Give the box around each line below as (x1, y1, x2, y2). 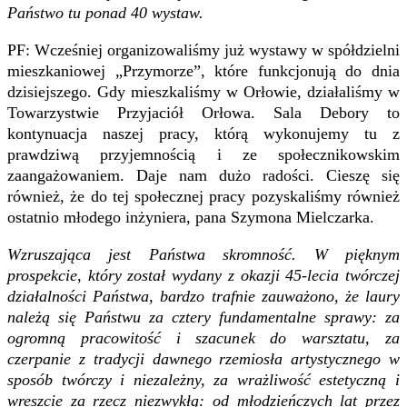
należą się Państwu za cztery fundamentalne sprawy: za (7, 307, 400, 326)
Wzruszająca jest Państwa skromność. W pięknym (7, 244, 400, 263)
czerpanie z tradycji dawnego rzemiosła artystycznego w (7, 349, 400, 368)
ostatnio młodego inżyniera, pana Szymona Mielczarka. (7, 207, 374, 226)
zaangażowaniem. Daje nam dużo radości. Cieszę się (7, 165, 400, 184)
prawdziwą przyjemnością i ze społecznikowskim (7, 144, 400, 164)
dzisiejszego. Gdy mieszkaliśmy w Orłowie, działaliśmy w (7, 82, 400, 101)
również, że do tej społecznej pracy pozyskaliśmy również (7, 186, 400, 205)
